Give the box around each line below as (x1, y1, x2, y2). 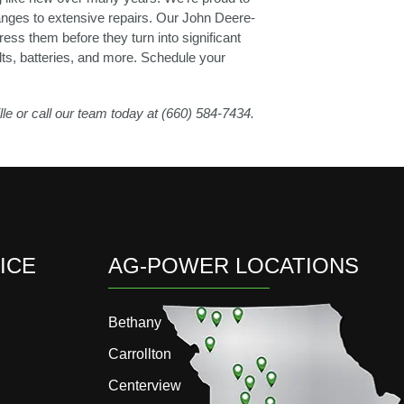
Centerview (107, 378, 181, 394)
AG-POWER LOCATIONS (107, 253, 359, 279)
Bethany (107, 315, 161, 331)
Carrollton (107, 346, 171, 363)
